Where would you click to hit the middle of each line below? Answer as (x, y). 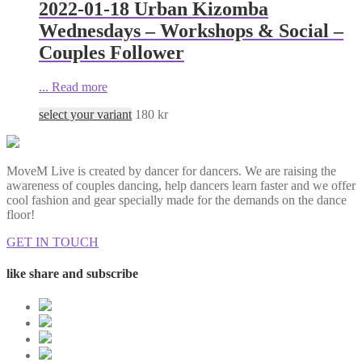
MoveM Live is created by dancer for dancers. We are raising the (171, 170)
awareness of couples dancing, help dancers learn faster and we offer (181, 185)
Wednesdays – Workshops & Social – (191, 30)
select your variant (85, 114)
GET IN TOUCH (53, 242)
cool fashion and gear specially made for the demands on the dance (177, 200)
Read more (80, 86)
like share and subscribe (72, 274)
